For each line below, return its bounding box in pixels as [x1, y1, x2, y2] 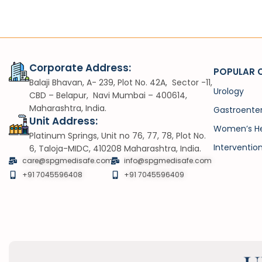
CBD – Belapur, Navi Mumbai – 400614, [29, 89, 187, 102]
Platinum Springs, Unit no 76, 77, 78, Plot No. [29, 130, 206, 142]
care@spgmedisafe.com [22, 156, 113, 166]
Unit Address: [29, 114, 98, 129]
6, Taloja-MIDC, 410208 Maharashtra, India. [29, 143, 201, 155]
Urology [213, 85, 244, 98]
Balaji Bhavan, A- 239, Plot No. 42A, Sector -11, [29, 77, 212, 89]
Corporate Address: [29, 61, 131, 75]
